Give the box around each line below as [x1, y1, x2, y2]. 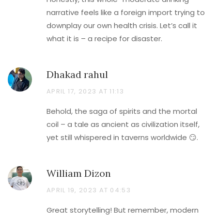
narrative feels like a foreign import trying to [46, 7, 205, 17]
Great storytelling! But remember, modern [46, 205, 199, 215]
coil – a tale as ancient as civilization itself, [46, 119, 200, 129]
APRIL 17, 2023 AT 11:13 [46, 87, 124, 96]
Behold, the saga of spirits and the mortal [46, 106, 197, 116]
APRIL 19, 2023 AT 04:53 [46, 186, 131, 195]
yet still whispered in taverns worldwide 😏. [46, 132, 198, 142]
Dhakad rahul [46, 68, 108, 80]
